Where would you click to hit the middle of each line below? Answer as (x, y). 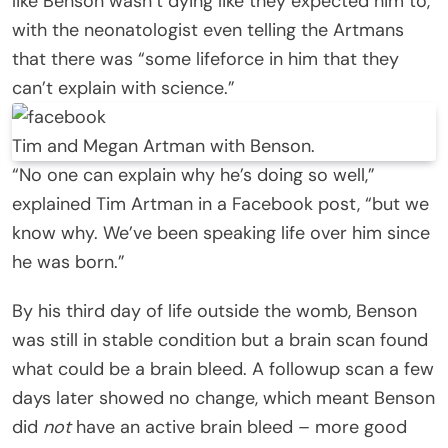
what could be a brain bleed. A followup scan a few (223, 368)
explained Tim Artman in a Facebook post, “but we (220, 203)
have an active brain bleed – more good (239, 426)
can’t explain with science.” (123, 87)
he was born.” (68, 261)
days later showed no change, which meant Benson (223, 397)
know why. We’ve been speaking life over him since (221, 232)
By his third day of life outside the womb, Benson (214, 310)
